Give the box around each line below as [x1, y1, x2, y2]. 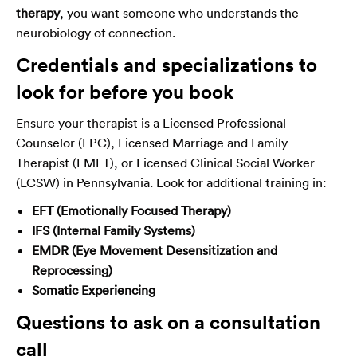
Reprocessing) [32, 261, 112, 278]
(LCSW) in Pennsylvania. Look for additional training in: [16, 174, 327, 190]
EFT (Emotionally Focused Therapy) [32, 202, 231, 218]
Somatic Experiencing [32, 281, 155, 298]
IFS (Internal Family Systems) [32, 222, 195, 238]
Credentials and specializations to [16, 52, 317, 76]
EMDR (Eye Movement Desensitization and [32, 241, 277, 258]
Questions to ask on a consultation [16, 309, 320, 334]
